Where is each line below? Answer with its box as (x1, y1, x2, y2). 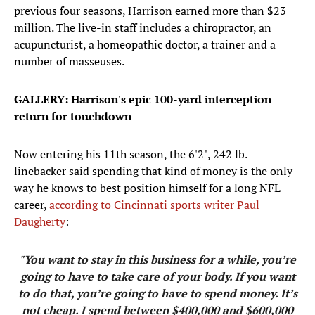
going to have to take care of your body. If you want (20, 269, 295, 285)
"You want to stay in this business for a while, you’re (19, 252, 296, 268)
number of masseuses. (14, 53, 124, 70)
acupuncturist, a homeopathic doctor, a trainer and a (14, 37, 276, 53)
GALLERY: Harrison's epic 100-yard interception (14, 91, 271, 108)
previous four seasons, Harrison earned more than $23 (14, 3, 286, 19)
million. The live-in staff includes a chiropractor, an (14, 20, 271, 36)
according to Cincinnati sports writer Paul (49, 197, 259, 213)
